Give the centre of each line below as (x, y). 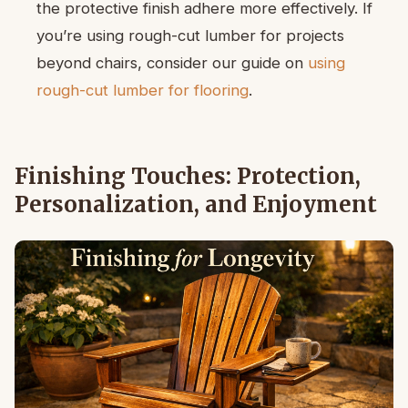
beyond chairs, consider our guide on (172, 63)
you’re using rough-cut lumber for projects (190, 36)
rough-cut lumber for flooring (143, 91)
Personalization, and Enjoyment (196, 205)
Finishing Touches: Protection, (188, 177)
